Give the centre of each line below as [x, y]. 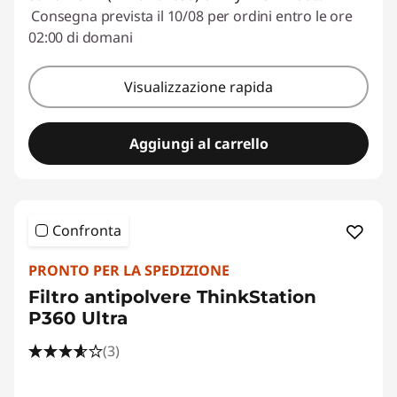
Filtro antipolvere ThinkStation [172, 297]
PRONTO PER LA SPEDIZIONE [129, 270]
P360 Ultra [78, 318]
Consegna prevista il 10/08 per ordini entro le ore [192, 16]
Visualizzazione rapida [198, 87]
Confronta [87, 230]
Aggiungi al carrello [198, 144]
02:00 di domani [81, 37]
